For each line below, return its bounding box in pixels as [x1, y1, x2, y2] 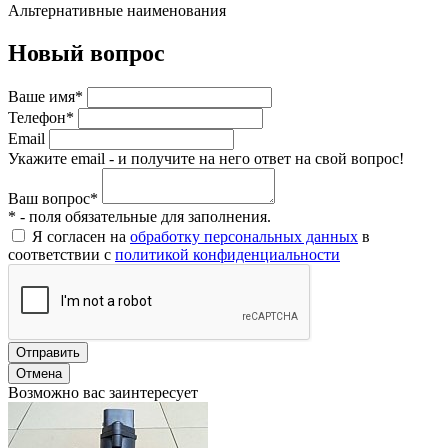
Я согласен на [32, 227, 130, 245]
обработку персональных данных [130, 227, 358, 245]
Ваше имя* [8, 87, 83, 105]
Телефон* [8, 108, 74, 126]
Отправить [16, 344, 80, 360]
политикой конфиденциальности [115, 245, 340, 263]
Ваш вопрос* [8, 189, 98, 207]
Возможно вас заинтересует [8, 383, 198, 401]
